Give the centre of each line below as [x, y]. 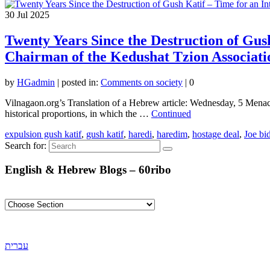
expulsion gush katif [43, 134]
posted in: [81, 82]
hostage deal [216, 134]
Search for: [26, 145]
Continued [171, 113]
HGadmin [36, 82]
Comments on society [142, 82]
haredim [172, 134]
